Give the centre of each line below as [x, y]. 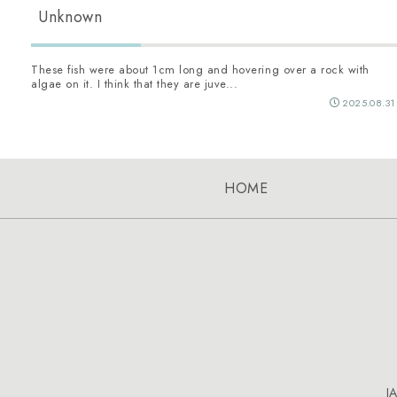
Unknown [70, 17]
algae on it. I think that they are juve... [135, 84]
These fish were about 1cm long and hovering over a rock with [200, 70]
